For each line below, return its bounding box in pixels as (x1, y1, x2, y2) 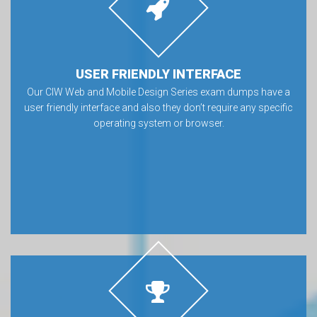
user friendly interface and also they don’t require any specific (24, 101, 293, 113)
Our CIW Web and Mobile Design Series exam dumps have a (27, 86, 290, 98)
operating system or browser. (93, 117, 224, 129)
